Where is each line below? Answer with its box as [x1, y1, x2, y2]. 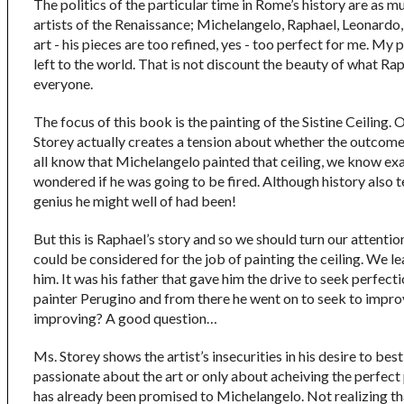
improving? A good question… [33, 309, 217, 326]
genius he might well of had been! [33, 192, 236, 209]
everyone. [33, 75, 93, 92]
